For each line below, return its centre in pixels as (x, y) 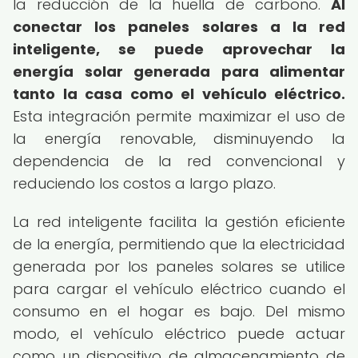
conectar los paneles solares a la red (179, 27)
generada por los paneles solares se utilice (179, 267)
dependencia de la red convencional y (179, 161)
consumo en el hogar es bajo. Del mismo (179, 311)
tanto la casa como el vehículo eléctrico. (179, 94)
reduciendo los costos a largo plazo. (144, 183)
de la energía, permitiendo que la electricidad (179, 244)
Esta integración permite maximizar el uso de (179, 116)
